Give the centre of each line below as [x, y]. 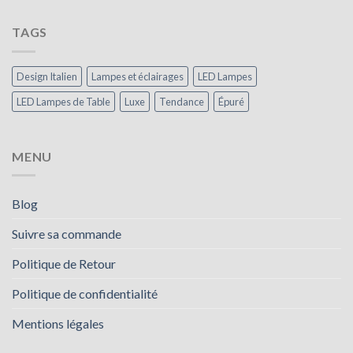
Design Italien [47, 76]
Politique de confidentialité [85, 294]
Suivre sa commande [67, 234]
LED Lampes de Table [63, 101]
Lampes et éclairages [137, 76]
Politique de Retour [64, 264]
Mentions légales [58, 324]
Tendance [182, 101]
